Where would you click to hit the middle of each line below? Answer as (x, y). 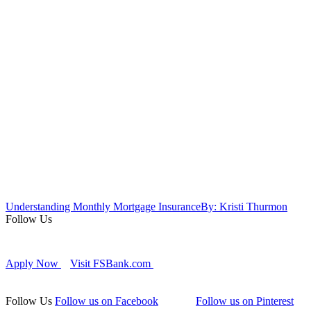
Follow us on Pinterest (245, 301)
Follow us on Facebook (107, 301)
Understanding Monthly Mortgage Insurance (103, 207)
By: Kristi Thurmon (244, 207)
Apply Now (33, 264)
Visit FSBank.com (112, 264)
